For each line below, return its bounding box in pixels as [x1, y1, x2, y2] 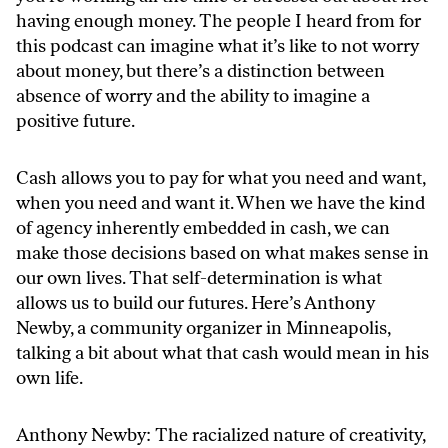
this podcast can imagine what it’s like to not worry [16, 34, 419, 57]
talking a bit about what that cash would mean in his [16, 341, 429, 364]
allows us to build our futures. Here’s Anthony [16, 291, 375, 314]
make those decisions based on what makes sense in [16, 241, 429, 264]
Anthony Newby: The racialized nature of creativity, [16, 423, 425, 446]
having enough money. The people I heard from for [16, 9, 421, 32]
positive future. [16, 109, 135, 132]
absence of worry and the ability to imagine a [16, 84, 370, 107]
